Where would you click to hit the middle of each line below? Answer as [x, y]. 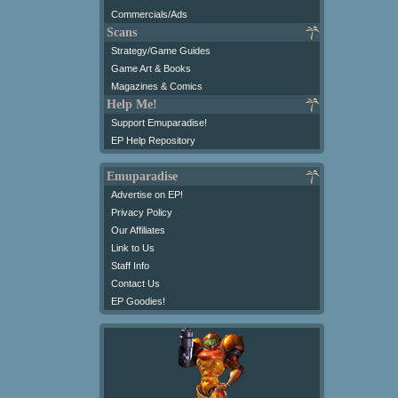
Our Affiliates [138, 230]
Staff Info [130, 265]
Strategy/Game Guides [161, 50]
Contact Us [135, 283]
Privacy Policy [142, 212]
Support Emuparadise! [159, 122]
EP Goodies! [138, 301]
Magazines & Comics [157, 86]
